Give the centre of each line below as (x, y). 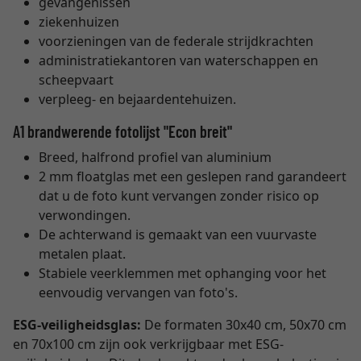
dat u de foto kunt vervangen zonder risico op (179, 196)
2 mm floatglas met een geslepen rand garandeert (193, 176)
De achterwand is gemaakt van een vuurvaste (178, 234)
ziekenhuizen (79, 22)
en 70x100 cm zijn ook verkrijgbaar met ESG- (148, 344)
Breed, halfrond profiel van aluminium (155, 157)
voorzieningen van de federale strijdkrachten (176, 41)
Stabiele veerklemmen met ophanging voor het (183, 273)
